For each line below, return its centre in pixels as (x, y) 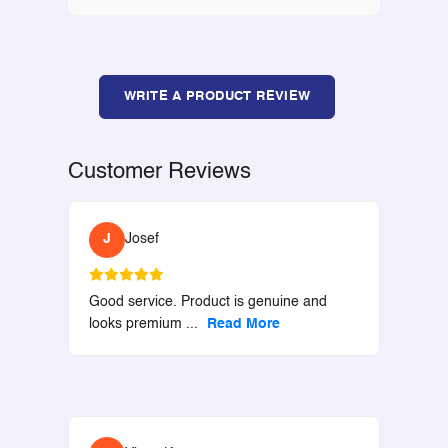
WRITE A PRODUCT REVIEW (217, 96)
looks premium (137, 323)
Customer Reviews (159, 171)
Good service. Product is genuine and (207, 301)
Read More (243, 323)
